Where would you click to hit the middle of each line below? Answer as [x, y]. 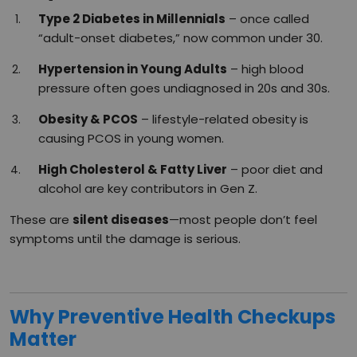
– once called [267, 18]
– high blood [265, 69]
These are [41, 219]
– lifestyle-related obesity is [223, 119]
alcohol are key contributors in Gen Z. [148, 188]
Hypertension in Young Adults [133, 69]
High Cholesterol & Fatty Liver [133, 169]
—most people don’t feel [243, 219]
